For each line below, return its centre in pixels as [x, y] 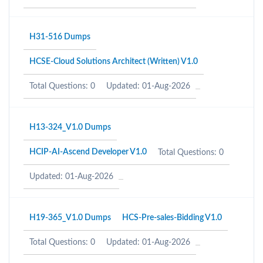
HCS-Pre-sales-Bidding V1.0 [172, 218]
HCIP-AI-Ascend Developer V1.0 [88, 152]
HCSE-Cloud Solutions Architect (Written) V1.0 [114, 62]
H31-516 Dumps [60, 37]
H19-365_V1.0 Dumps [70, 218]
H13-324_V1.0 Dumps [70, 127]
